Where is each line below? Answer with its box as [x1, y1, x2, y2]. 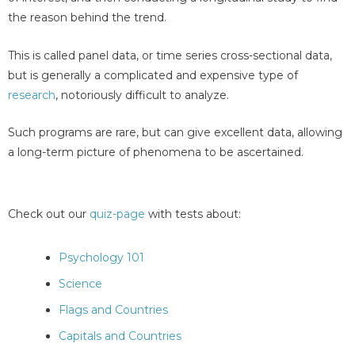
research [8, 87, 55, 102]
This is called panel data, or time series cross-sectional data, [8, 48, 332, 63]
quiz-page [90, 206, 145, 221]
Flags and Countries [59, 302, 168, 317]
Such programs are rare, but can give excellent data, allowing [8, 125, 342, 140]
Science [59, 276, 102, 291]
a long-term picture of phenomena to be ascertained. [8, 145, 303, 160]
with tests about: [145, 206, 241, 221]
